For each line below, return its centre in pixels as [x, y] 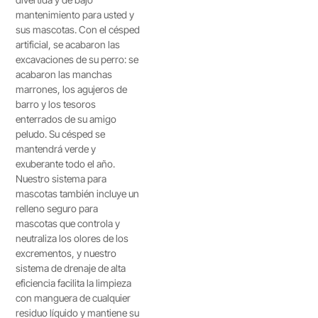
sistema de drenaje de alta [71, 268]
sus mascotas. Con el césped [78, 29]
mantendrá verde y [56, 149]
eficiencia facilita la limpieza [74, 283]
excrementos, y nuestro [66, 253]
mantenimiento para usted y [75, 15]
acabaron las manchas [64, 74]
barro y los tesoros [56, 104]
